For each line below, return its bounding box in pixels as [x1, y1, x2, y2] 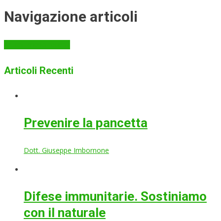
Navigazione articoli [4, 8, 138, 26]
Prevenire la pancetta [24, 115, 147, 131]
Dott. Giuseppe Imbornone [24, 146, 109, 155]
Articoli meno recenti [4, 40, 70, 49]
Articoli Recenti [4, 64, 74, 76]
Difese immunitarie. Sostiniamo [24, 189, 207, 204]
